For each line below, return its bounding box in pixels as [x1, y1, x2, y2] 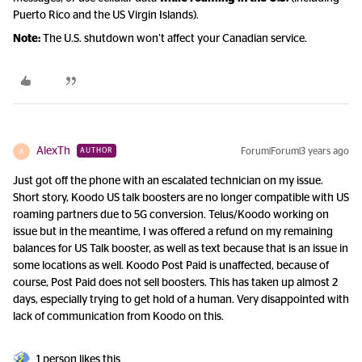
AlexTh [36, 145, 70, 157]
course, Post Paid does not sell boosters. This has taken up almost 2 [13, 277, 338, 288]
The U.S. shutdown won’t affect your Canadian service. [40, 33, 307, 44]
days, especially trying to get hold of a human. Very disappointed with [13, 294, 349, 305]
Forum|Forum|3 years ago [241, 146, 349, 156]
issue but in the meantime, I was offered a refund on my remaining [13, 226, 333, 238]
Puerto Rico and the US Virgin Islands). [13, 10, 199, 21]
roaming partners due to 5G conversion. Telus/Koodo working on [13, 209, 329, 221]
